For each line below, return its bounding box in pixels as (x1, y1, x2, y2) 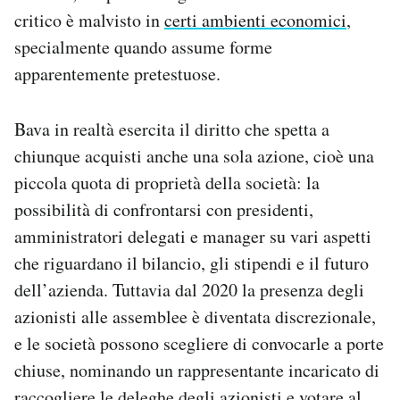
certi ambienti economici (164, 7, 346, 32)
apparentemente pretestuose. (14, 61, 221, 86)
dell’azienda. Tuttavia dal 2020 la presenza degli (14, 277, 364, 302)
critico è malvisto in (14, 7, 164, 32)
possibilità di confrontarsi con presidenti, (14, 196, 313, 221)
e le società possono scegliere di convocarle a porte (14, 330, 384, 355)
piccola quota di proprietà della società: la (14, 170, 320, 195)
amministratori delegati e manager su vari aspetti (14, 223, 371, 248)
